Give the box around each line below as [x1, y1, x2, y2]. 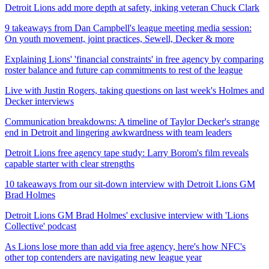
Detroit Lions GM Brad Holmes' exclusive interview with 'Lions [5, 210, 249, 220]
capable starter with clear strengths [5, 158, 134, 169]
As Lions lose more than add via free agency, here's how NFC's [5, 241, 246, 252]
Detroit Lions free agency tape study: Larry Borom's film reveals [5, 147, 249, 158]
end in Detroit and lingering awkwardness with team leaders [5, 127, 232, 138]
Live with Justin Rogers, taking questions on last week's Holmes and [5, 85, 264, 95]
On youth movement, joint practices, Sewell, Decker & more [5, 33, 234, 44]
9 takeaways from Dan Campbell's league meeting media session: [5, 22, 252, 33]
